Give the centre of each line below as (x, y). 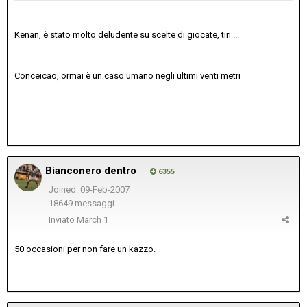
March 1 (93, 219)
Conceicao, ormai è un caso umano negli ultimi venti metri (127, 75)
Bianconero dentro (91, 170)
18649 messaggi (81, 204)
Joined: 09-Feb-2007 (89, 189)
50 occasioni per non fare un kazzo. (85, 249)
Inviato (63, 219)
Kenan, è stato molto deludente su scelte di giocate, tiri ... (127, 34)
